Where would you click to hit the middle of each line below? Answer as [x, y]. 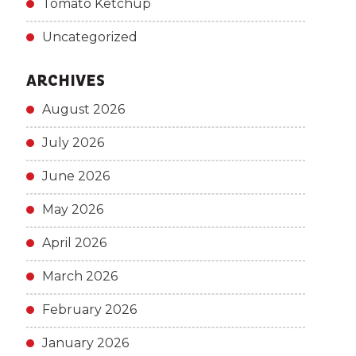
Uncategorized [89, 37]
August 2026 [83, 109]
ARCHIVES [65, 81]
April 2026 [74, 243]
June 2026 [75, 176]
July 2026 [73, 143]
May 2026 [72, 209]
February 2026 [89, 310]
